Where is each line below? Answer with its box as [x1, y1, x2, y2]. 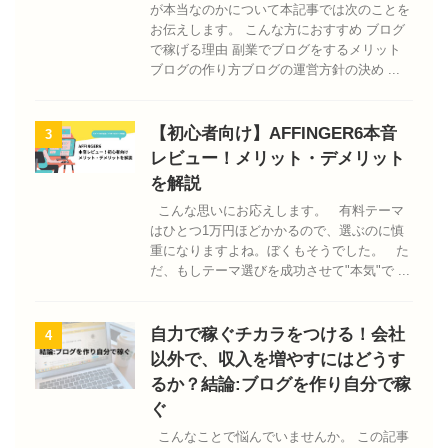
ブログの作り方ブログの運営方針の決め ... [150, 62, 400, 77]
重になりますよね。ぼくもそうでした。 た [150, 243, 409, 258]
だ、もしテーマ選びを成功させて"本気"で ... [150, 263, 410, 278]
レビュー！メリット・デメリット [150, 149, 405, 168]
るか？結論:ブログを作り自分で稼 [150, 375, 411, 394]
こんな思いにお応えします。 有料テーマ [150, 203, 404, 218]
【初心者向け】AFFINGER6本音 [150, 124, 397, 143]
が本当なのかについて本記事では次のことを [150, 2, 410, 17]
